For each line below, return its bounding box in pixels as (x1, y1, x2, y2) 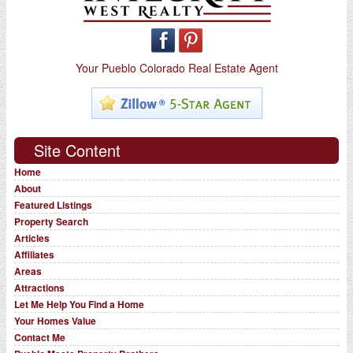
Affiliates (13, 247, 54, 262)
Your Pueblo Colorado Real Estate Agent (75, 59, 278, 76)
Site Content (33, 138, 121, 162)
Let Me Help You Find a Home (13, 296, 144, 311)
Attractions (13, 280, 65, 295)
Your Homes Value (13, 313, 96, 328)
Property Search (13, 214, 88, 229)
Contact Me (13, 329, 65, 344)
